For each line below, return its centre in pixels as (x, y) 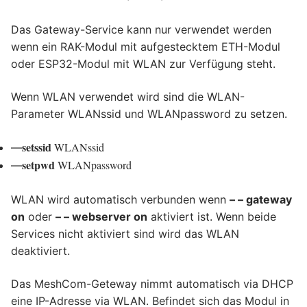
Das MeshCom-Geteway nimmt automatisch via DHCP (152, 284)
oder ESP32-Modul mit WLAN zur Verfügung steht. (143, 64)
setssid (37, 147)
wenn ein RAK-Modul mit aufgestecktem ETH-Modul (146, 47)
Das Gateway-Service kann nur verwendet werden (141, 30)
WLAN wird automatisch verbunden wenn (120, 200)
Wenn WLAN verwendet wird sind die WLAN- (128, 96)
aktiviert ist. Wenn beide (212, 217)
